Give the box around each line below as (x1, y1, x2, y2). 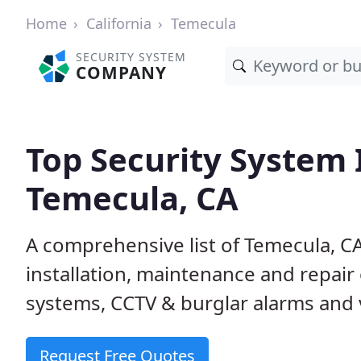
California (86, 14, 151, 33)
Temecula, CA (26, 176, 239, 220)
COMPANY (76, 61, 168, 84)
